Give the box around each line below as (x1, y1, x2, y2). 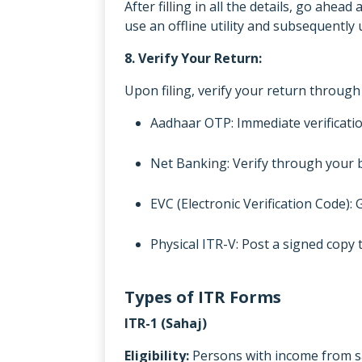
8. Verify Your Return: (124, 48, 262, 67)
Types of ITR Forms (124, 285, 281, 308)
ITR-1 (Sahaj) (124, 314, 207, 332)
